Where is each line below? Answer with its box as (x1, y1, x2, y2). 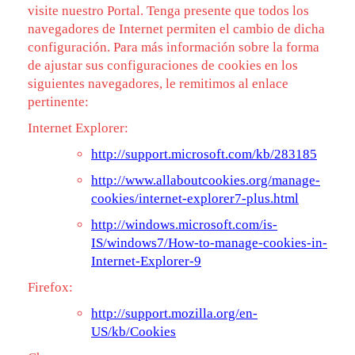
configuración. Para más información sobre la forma (28, 40, 319, 55)
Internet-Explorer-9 (91, 254, 201, 269)
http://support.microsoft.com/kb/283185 (91, 147, 317, 162)
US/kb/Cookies (91, 324, 176, 339)
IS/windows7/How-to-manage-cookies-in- (91, 235, 327, 250)
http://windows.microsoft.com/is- (91, 217, 277, 232)
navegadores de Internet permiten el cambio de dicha (28, 21, 325, 36)
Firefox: (28, 280, 73, 295)
